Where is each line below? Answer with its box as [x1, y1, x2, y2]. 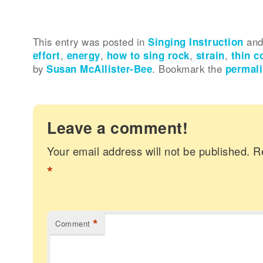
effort [33, 48, 60, 62]
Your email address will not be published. [47, 143, 250, 159]
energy [67, 48, 100, 62]
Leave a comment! [47, 116, 188, 139]
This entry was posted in [33, 34, 149, 49]
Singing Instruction [148, 34, 244, 49]
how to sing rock [107, 48, 190, 62]
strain [196, 48, 225, 62]
